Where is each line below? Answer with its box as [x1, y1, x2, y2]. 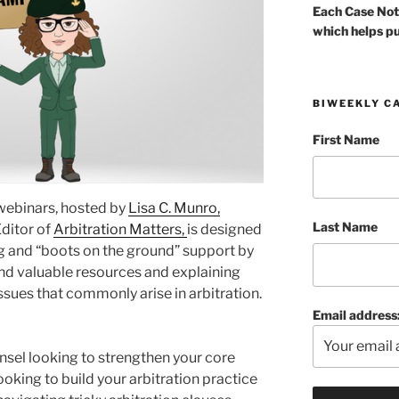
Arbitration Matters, [53, 220, 187, 238]
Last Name [312, 219, 378, 235]
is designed [187, 220, 262, 238]
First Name [312, 132, 379, 147]
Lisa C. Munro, [128, 199, 220, 216]
